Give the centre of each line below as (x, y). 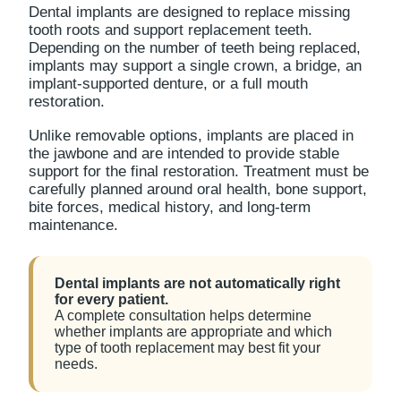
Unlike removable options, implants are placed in (191, 136)
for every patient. (111, 299)
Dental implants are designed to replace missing (189, 12)
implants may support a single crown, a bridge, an (195, 66)
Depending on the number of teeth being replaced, (195, 48)
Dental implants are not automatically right (197, 283)
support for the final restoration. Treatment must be (199, 171)
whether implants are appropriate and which (193, 332)
